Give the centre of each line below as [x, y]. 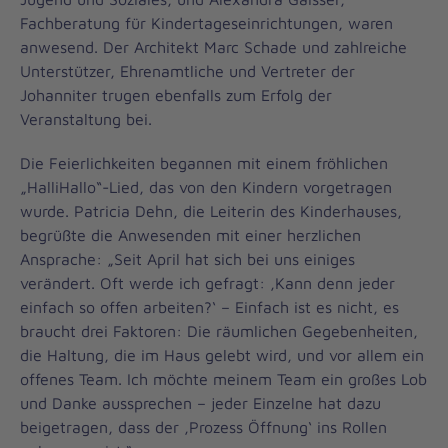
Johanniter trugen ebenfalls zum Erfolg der [176, 95]
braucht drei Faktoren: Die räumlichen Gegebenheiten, [219, 331]
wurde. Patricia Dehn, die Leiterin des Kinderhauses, [211, 211]
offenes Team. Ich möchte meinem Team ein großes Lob [223, 379]
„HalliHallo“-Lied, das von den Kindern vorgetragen [206, 187]
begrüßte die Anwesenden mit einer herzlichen [190, 235]
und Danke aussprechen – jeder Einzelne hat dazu [200, 403]
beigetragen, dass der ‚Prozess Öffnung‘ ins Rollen [203, 427]
